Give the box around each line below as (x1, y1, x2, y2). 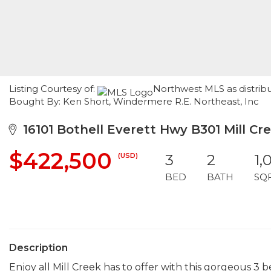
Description (9, 242, 68, 253)
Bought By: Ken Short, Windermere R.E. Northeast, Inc (9, 96, 259, 107)
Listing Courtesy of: (9, 83, 97, 94)
